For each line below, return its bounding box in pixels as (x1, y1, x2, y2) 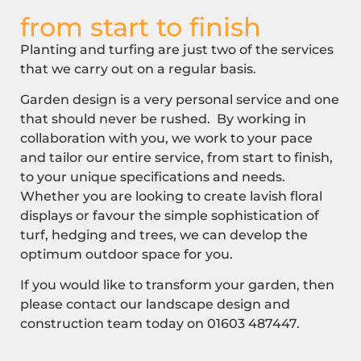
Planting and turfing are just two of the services (20, 41, 334, 57)
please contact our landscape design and (20, 297, 290, 313)
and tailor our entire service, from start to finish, (20, 150, 333, 166)
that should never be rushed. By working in (20, 111, 306, 127)
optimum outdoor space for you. (20, 247, 233, 263)
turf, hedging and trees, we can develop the (20, 227, 308, 243)
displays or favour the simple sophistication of (20, 208, 319, 224)
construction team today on (20, 316, 207, 332)
